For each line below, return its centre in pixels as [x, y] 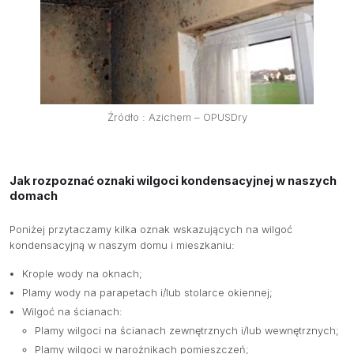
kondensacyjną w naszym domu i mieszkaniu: [122, 246]
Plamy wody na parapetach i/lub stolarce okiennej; [147, 293]
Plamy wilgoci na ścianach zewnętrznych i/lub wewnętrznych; [187, 331]
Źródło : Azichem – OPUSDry [177, 117]
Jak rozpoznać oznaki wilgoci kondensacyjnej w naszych [173, 181]
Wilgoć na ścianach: [72, 312]
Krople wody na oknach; [82, 274]
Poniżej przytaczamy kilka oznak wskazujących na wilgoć [151, 230]
